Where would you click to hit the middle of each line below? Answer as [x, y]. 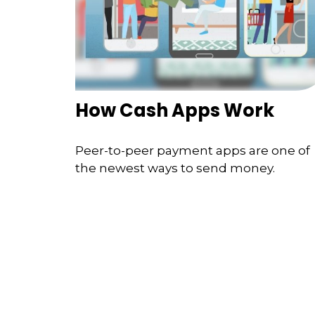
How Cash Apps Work [175, 110]
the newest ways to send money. [175, 168]
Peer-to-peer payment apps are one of [193, 151]
